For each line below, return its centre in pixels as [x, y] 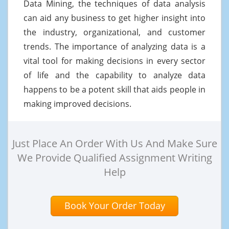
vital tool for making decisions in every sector [114, 61]
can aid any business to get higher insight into [114, 18]
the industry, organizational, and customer [114, 32]
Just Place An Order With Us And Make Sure [114, 143]
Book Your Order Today [114, 205]
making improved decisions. [77, 104]
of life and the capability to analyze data [114, 75]
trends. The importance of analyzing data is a [114, 46]
